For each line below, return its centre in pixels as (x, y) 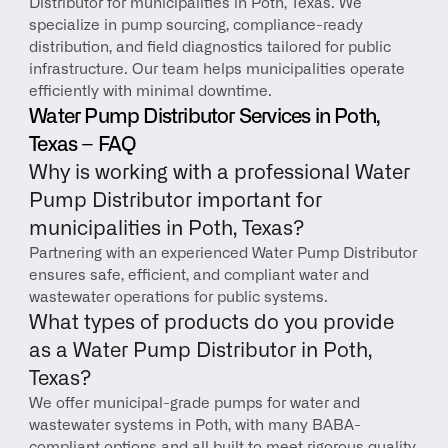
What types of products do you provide (212, 323)
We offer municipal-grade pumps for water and (195, 403)
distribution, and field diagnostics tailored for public (210, 47)
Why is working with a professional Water (220, 173)
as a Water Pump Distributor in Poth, (201, 351)
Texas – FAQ (82, 145)
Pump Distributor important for (176, 201)
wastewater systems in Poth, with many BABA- (195, 425)
